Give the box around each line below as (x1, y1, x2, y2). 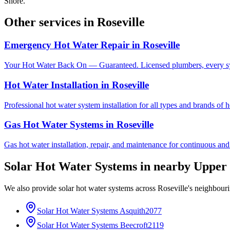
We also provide (4, 183, 59, 193)
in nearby (137, 159, 194, 173)
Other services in (4, 15, 97, 29)
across (133, 183, 158, 193)
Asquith (120, 206, 145, 215)
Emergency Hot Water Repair (4, 40, 129, 51)
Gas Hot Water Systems (4, 119, 103, 130)
